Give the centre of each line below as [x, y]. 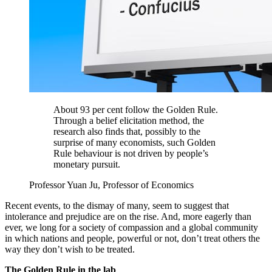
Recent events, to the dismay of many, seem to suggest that [117, 205]
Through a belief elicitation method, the [129, 120]
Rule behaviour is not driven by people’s [131, 153]
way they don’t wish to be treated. [70, 249]
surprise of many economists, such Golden [134, 142]
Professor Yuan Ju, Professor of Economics [111, 185]
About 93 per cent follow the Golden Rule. [136, 109]
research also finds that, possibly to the [127, 131]
